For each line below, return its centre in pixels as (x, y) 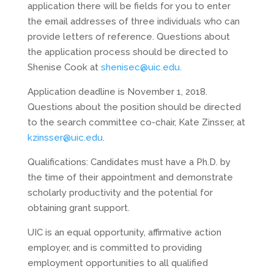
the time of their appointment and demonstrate (130, 177)
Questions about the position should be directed (134, 107)
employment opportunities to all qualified (117, 263)
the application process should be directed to (128, 52)
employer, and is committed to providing (114, 248)
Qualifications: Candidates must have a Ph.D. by (129, 162)
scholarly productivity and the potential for (120, 193)
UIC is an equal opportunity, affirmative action (124, 232)
